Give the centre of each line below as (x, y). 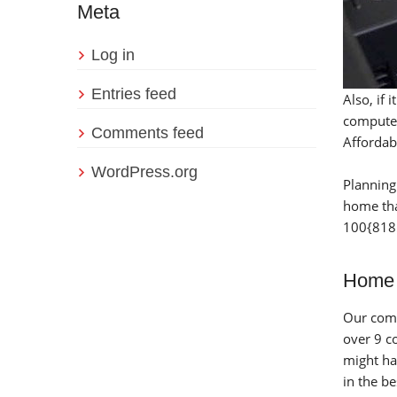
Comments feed (148, 133)
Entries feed (134, 94)
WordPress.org (144, 172)
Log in (113, 55)
